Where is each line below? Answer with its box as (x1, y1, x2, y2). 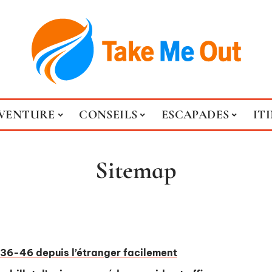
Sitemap (95, 155, 177, 185)
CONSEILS (79, 107, 138, 122)
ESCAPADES (161, 107, 229, 122)
